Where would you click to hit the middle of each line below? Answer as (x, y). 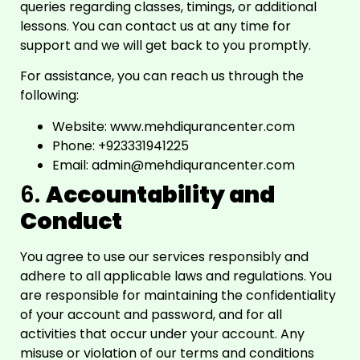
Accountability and (160, 194)
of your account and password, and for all (151, 314)
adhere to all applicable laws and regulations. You (176, 276)
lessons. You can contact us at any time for (155, 26)
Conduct (71, 221)
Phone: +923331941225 (121, 145)
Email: (72, 165)
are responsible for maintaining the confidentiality (178, 295)
